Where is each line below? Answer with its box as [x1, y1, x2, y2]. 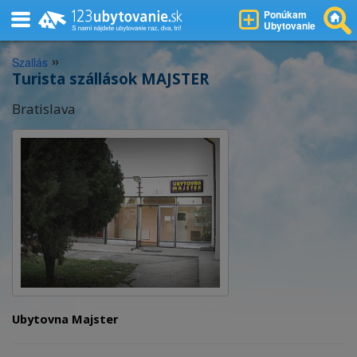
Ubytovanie [264, 18, 316, 33]
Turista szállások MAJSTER [12, 69, 209, 90]
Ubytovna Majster [12, 312, 118, 328]
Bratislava [12, 100, 76, 119]
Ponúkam [264, 7, 307, 22]
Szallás [12, 54, 48, 71]
